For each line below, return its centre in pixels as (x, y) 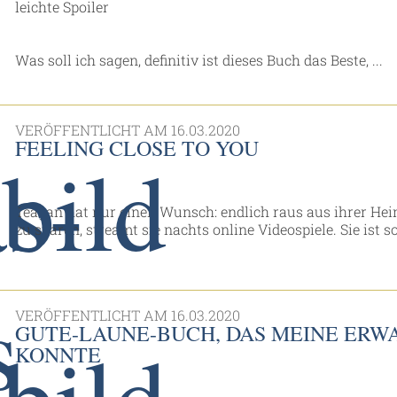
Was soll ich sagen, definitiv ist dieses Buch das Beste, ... (199, 59)
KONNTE (58, 354)
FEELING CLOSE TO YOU (137, 148)
